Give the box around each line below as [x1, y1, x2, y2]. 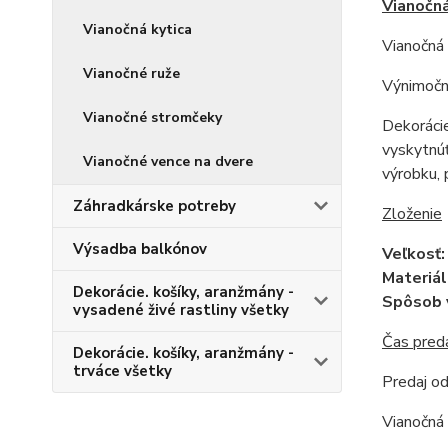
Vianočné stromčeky [83, 108, 222, 127]
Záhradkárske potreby [73, 196, 236, 216]
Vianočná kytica [83, 20, 192, 39]
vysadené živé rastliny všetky [73, 300, 289, 320]
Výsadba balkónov [73, 239, 207, 259]
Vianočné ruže [83, 64, 180, 83]
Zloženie [381, 202, 442, 225]
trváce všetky [73, 361, 172, 381]
